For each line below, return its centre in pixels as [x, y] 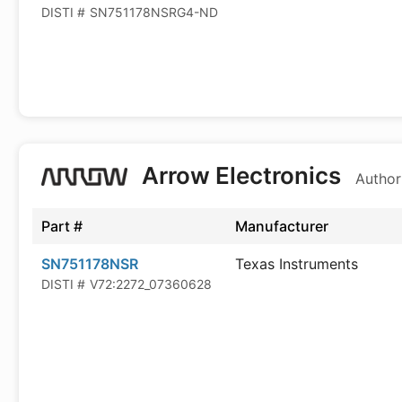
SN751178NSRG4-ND [154, 12]
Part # [62, 226]
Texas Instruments [297, 264]
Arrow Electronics [241, 175]
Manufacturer [282, 226]
